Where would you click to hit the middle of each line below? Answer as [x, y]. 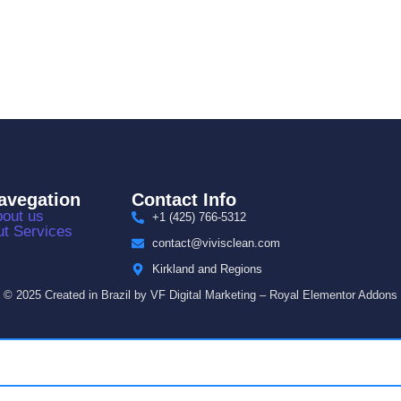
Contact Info [184, 200]
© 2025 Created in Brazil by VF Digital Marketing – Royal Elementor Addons [200, 295]
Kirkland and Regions [207, 269]
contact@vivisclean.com [216, 243]
